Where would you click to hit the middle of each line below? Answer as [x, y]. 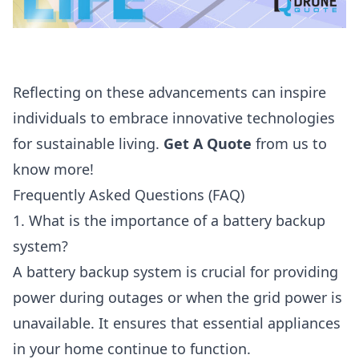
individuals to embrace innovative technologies [174, 118]
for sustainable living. [88, 144]
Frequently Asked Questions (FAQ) [129, 195]
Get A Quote [208, 144]
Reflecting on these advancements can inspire [169, 93]
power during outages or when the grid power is [177, 298]
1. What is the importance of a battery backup [169, 221]
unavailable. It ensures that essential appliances [177, 323]
